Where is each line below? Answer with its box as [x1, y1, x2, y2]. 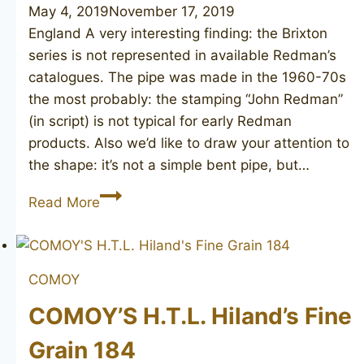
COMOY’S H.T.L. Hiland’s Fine [28, 302, 352, 331]
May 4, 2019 [28, 3, 109, 20]
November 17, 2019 [109, 3, 235, 20]
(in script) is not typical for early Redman [28, 113, 292, 130]
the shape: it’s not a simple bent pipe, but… [28, 157, 310, 174]
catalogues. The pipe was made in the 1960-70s [28, 69, 346, 86]
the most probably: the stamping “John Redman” [28, 91, 343, 108]
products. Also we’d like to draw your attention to [28, 135, 349, 152]
